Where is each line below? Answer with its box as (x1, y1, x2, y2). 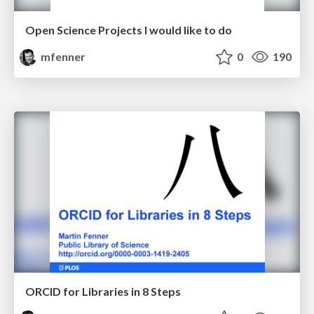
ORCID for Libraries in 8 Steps (25, 284, 181, 298)
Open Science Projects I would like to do (25, 23, 232, 37)
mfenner (39, 50, 86, 64)
